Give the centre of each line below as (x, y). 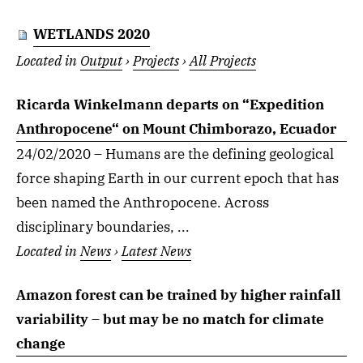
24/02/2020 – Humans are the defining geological (175, 154)
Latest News (156, 251)
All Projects (223, 60)
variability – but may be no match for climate (170, 319)
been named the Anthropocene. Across (143, 202)
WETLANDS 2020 (92, 34)
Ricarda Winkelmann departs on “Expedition (170, 104)
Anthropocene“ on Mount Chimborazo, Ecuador (176, 128)
